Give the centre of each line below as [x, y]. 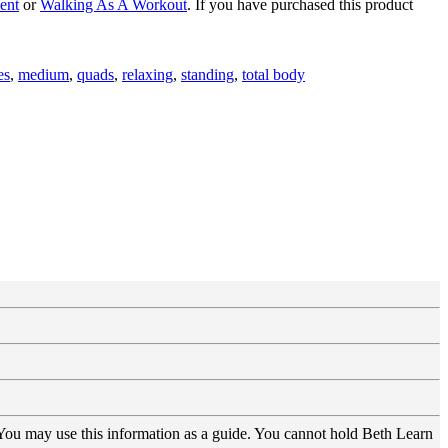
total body [273, 74]
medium [43, 74]
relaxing [147, 74]
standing [207, 74]
